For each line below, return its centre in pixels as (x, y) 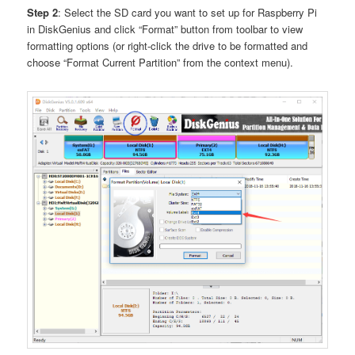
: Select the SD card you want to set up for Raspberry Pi (188, 13)
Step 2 (43, 13)
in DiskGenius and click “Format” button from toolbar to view (165, 29)
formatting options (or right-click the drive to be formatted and (168, 46)
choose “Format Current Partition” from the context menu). (160, 63)
